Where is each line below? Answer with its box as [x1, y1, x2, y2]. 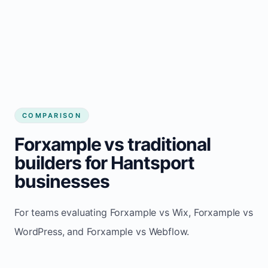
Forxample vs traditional [14, 133, 211, 155]
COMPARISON [22, 111, 82, 120]
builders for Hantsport [14, 151, 194, 173]
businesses [14, 170, 109, 192]
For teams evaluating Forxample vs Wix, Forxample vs [14, 206, 253, 218]
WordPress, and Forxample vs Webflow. [14, 225, 190, 237]
